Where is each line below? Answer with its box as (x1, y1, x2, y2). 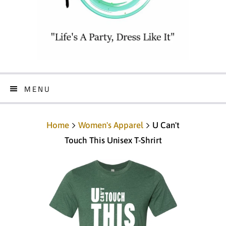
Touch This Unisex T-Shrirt (64, 135, 162, 145)
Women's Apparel (78, 120, 143, 130)
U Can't (150, 120, 180, 130)
